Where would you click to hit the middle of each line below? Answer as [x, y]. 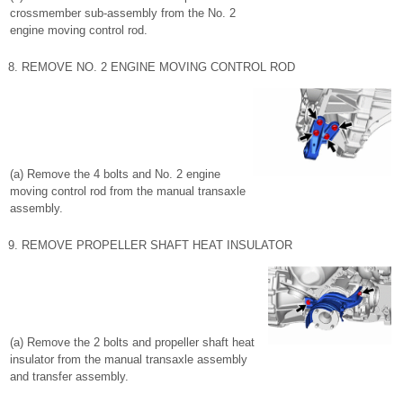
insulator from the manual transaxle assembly [129, 359]
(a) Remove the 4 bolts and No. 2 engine [115, 174]
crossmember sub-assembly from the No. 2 [123, 13]
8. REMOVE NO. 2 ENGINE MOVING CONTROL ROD [152, 67]
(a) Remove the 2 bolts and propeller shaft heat [132, 342]
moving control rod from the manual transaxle [128, 191]
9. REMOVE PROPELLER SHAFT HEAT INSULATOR [150, 245]
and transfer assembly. [69, 376]
